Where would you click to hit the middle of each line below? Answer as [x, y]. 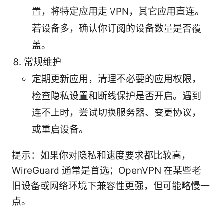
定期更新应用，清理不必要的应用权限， [116, 79]
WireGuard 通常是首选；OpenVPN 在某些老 [107, 170]
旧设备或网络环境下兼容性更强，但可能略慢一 [111, 186]
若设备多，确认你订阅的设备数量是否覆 [116, 28]
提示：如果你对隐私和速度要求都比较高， [101, 155]
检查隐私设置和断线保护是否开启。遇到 [116, 96]
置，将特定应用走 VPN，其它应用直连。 [118, 11]
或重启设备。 [60, 129]
